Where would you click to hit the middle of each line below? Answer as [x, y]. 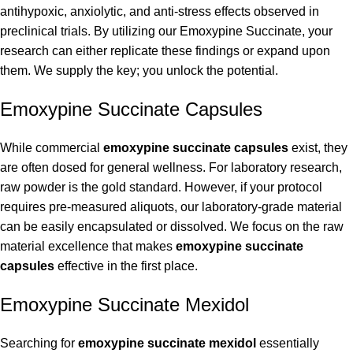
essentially [288, 344]
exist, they [318, 148]
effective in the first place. [126, 266]
